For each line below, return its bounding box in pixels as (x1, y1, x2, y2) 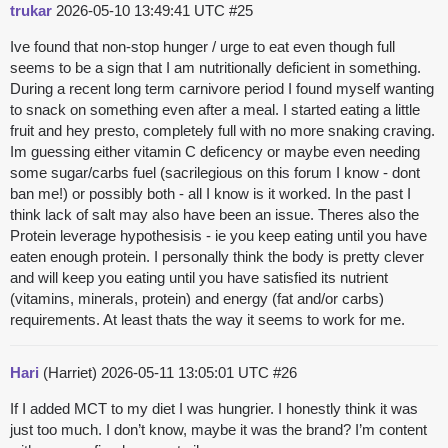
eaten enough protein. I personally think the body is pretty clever (10, 248, 424, 266)
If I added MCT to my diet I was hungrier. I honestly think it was (10, 400, 418, 418)
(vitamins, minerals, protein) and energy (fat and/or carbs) (10, 290, 384, 308)
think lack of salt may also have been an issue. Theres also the (10, 206, 419, 224)
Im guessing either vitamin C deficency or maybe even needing (10, 143, 420, 161)
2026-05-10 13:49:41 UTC (56, 2, 229, 20)
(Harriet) (39, 364, 101, 382)
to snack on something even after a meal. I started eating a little (10, 101, 420, 119)
